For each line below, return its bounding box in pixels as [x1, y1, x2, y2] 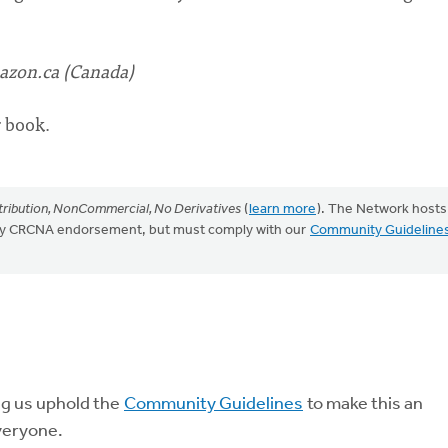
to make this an [304, 395, 423, 414]
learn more [249, 202, 316, 217]
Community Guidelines [124, 395, 303, 414]
